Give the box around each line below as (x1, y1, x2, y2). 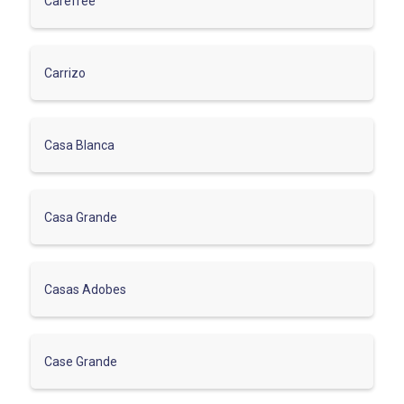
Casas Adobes (44, 281, 126, 297)
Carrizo (44, 65, 86, 80)
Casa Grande (44, 209, 117, 225)
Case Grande (44, 353, 117, 369)
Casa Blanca (44, 137, 115, 152)
